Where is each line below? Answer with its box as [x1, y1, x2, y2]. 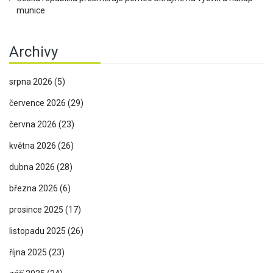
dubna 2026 [9, 162, 57, 172]
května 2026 [9, 141, 58, 151]
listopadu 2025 [9, 226, 68, 236]
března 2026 [9, 183, 60, 194]
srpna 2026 [9, 77, 54, 87]
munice [16, 5, 45, 16]
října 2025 [9, 247, 49, 258]
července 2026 [9, 98, 68, 108]
